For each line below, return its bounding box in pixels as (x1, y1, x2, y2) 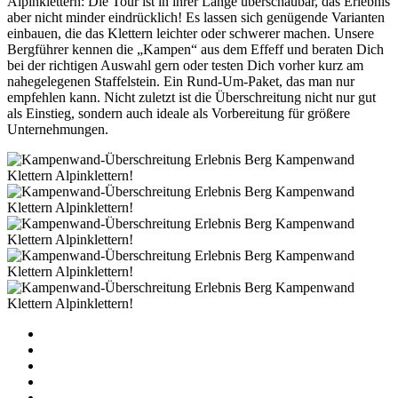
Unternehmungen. (7, 121, 108, 137)
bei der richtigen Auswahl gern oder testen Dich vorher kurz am (7, 57, 363, 73)
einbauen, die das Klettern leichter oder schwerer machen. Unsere (7, 25, 374, 41)
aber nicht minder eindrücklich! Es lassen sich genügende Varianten (7, 9, 385, 25)
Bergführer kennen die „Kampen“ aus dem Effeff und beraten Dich (7, 41, 384, 57)
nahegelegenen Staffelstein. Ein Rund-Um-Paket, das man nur (7, 73, 354, 89)
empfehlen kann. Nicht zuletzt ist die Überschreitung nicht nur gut (7, 89, 376, 105)
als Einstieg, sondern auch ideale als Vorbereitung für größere (7, 105, 350, 121)
